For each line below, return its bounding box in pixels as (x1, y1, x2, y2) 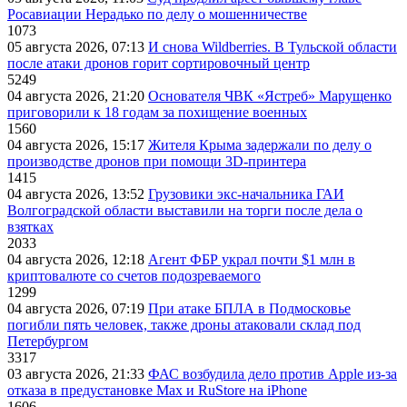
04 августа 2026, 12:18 (7, 252, 148, 268)
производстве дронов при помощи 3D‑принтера (7, 154, 306, 170)
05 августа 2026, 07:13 (7, 39, 148, 55)
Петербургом (7, 333, 88, 350)
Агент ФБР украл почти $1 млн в (148, 252, 355, 268)
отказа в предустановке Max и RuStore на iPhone (7, 382, 307, 399)
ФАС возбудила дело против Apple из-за (148, 366, 397, 382)
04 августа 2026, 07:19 (7, 301, 148, 317)
